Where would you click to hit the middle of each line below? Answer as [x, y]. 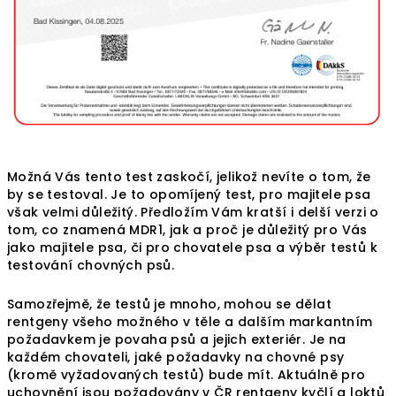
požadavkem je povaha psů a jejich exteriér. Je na [177, 340]
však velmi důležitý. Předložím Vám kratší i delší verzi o [193, 213]
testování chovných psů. [93, 266]
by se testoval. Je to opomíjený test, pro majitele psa [189, 195]
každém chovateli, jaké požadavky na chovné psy [176, 358]
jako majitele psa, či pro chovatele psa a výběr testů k [192, 248]
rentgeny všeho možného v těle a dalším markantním [190, 322]
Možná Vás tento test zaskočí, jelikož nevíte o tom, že [189, 177]
